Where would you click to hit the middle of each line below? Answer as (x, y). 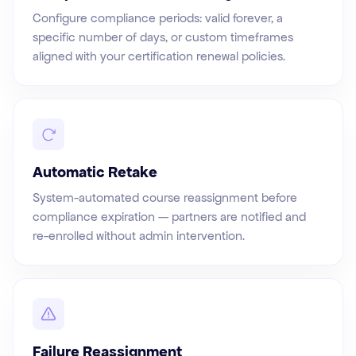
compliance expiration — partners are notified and (169, 217)
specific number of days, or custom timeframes (163, 37)
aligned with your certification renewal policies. (159, 56)
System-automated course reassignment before (165, 198)
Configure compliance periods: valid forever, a (158, 18)
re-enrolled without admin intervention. (139, 236)
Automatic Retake (95, 172)
